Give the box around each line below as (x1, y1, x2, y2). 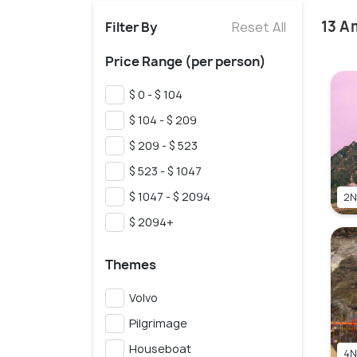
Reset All (231, 18, 286, 37)
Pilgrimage (124, 316, 187, 331)
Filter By (105, 18, 157, 37)
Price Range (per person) (105, 53, 266, 71)
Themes (105, 256, 156, 274)
